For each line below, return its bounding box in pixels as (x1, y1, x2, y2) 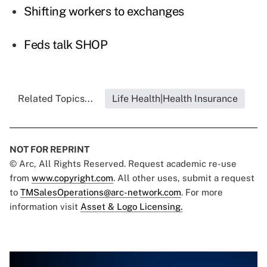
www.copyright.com (32, 173, 113, 184)
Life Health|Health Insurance (111, 93, 238, 105)
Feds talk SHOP (24, 38, 107, 52)
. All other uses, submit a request (113, 173, 254, 184)
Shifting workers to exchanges (24, 4, 184, 19)
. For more (181, 187, 223, 198)
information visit (10, 201, 80, 212)
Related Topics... (17, 93, 93, 105)
